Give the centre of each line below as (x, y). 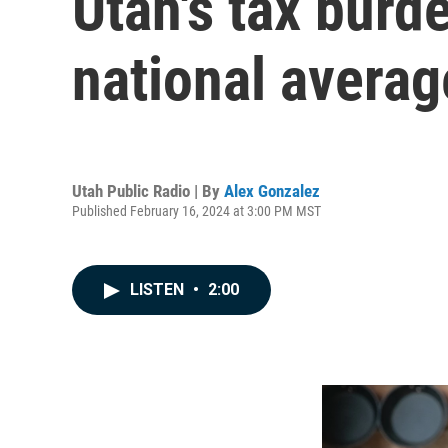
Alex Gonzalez (272, 190)
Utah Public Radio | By (148, 190)
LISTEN (159, 289)
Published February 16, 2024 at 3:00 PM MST (196, 210)
